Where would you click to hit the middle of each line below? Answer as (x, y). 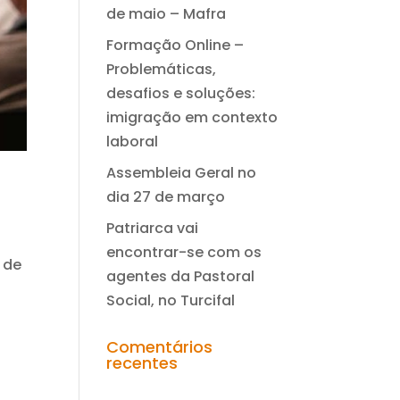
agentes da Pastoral (181, 276)
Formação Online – (175, 45)
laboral (133, 142)
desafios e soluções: (181, 93)
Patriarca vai (153, 228)
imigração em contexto (192, 117)
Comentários (160, 347)
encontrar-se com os (184, 252)
